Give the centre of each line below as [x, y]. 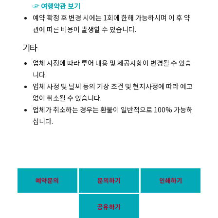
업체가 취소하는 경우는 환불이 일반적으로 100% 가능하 [113, 109]
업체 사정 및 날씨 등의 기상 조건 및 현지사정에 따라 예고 [113, 86]
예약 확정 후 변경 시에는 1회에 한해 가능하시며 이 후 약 [111, 17]
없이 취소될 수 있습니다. [67, 98]
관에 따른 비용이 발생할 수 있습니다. [84, 29]
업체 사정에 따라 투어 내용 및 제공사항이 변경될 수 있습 [112, 63]
